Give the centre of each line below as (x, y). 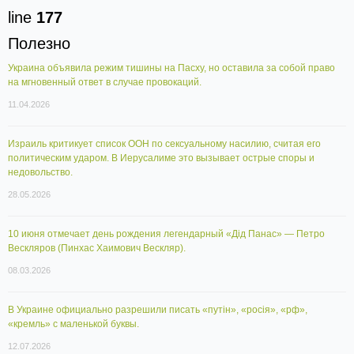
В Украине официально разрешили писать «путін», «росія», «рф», (158, 310)
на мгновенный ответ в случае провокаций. (105, 83)
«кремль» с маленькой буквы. (73, 324)
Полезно (39, 44)
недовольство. (40, 173)
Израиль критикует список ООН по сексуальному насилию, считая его (164, 144)
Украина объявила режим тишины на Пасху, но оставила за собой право (171, 68)
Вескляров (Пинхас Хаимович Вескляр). (97, 249)
